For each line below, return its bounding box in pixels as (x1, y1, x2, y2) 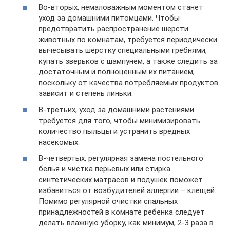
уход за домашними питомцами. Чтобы (39, 13, 180, 23)
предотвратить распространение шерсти (39, 24, 188, 33)
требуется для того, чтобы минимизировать (39, 116, 200, 125)
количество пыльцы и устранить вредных (39, 126, 190, 136)
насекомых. (39, 137, 80, 147)
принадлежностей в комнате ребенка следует (39, 207, 205, 217)
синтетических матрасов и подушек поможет (39, 175, 203, 184)
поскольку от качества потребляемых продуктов (39, 78, 218, 87)
